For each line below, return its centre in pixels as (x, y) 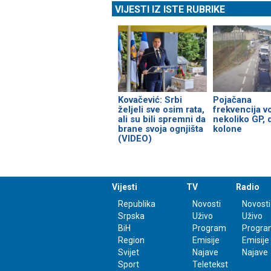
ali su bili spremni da (162, 119)
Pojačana (232, 100)
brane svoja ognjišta (161, 129)
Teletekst (210, 265)
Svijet (129, 253)
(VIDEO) (135, 139)
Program (209, 228)
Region (131, 240)
